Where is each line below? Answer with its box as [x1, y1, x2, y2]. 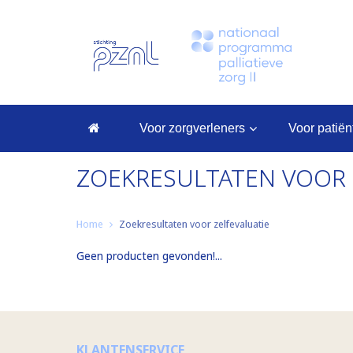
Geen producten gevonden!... [76, 247, 222, 263]
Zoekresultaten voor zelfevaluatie [119, 217, 269, 231]
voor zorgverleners [147, 121, 245, 135]
